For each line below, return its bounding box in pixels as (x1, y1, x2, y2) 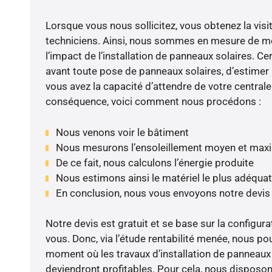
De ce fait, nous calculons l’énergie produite (55, 156, 254, 169)
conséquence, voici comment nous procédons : (45, 95, 261, 108)
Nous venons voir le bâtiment (55, 126, 189, 138)
